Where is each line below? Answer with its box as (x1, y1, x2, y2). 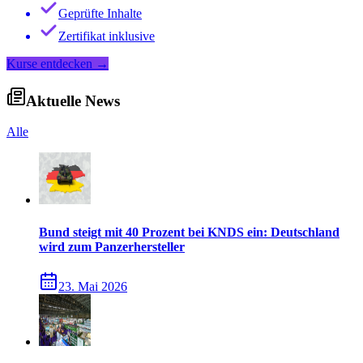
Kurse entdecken (6, 57, 92, 71)
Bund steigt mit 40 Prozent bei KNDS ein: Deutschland (39, 224, 340, 239)
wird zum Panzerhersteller (39, 239, 185, 254)
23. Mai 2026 (58, 280, 127, 293)
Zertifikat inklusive (58, 29, 155, 44)
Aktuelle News (26, 92, 120, 109)
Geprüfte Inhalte (58, 6, 142, 21)
